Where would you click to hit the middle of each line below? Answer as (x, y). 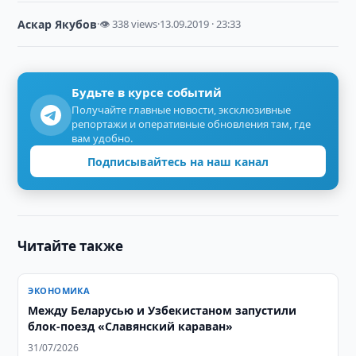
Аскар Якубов (58, 24)
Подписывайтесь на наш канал (178, 161)
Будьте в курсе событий (147, 92)
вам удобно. (103, 138)
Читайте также (71, 246)
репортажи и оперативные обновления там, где (192, 124)
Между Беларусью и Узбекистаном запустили (163, 310)
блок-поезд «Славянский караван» (131, 326)
